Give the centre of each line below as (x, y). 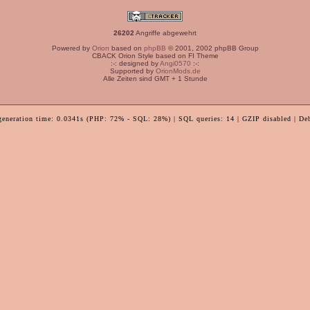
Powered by (72, 48)
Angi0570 (175, 63)
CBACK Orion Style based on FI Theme (155, 56)
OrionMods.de (178, 71)
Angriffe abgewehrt (165, 33)
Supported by (133, 71)
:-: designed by (135, 63)
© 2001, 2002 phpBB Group (212, 48)
